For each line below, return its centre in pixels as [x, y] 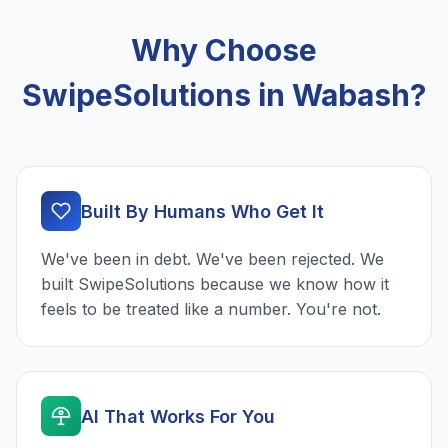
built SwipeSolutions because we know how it [215, 284]
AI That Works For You [178, 416]
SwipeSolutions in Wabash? [224, 95]
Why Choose [224, 50]
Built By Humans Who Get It [202, 211]
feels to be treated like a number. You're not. [211, 309]
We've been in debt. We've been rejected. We [212, 259]
